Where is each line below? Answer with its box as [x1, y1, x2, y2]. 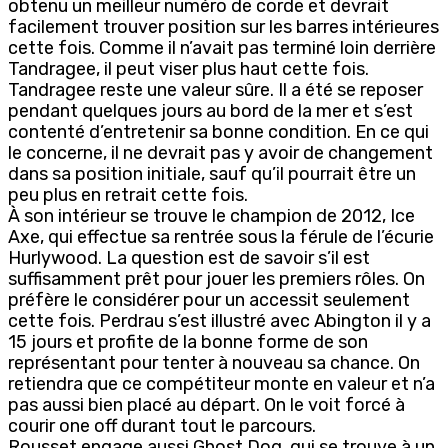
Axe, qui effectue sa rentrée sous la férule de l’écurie [8, 225, 434, 248]
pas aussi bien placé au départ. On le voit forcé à [8, 393, 405, 416]
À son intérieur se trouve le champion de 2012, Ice [8, 204, 415, 227]
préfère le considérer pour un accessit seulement [8, 288, 410, 311]
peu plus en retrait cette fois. [8, 183, 248, 206]
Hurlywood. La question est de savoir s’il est [8, 246, 370, 269]
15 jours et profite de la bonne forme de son [8, 330, 368, 353]
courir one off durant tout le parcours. [8, 414, 316, 437]
